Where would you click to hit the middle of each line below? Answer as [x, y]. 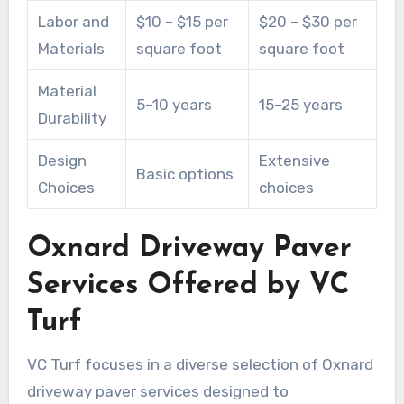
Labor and [73, 21]
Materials [71, 48]
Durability [72, 118]
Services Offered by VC [188, 285]
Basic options [184, 174]
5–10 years [174, 104]
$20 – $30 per [308, 21]
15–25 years [300, 104]
